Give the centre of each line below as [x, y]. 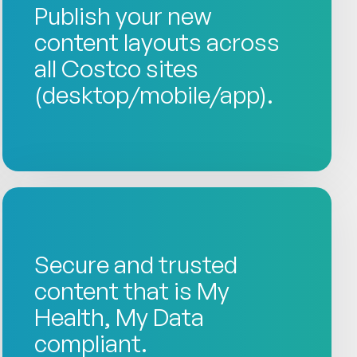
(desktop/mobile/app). [153, 94]
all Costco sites [116, 68]
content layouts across [157, 41]
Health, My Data [119, 316]
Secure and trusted [135, 264]
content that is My [131, 290]
